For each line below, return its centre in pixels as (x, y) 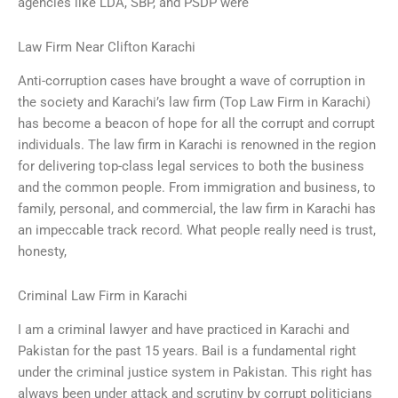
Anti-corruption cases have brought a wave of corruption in (191, 81)
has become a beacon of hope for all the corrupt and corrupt (196, 124)
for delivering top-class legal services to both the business (191, 167)
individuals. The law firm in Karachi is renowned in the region (197, 145)
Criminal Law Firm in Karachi (103, 295)
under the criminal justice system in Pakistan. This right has (195, 373)
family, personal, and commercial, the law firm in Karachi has (197, 209)
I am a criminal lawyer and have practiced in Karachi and (183, 330)
